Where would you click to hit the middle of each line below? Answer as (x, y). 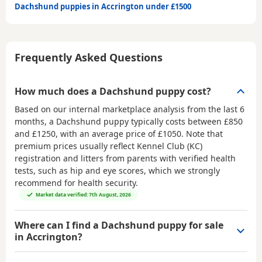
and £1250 (35, 133)
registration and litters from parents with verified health (125, 158)
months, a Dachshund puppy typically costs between (119, 121)
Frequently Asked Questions (89, 57)
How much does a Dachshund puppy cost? (113, 91)
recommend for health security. (76, 182)
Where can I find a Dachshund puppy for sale (119, 225)
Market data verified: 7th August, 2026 (83, 194)
